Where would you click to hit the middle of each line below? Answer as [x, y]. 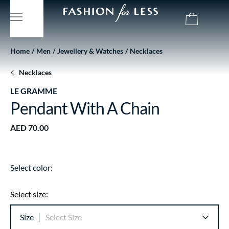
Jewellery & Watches [90, 51]
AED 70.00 [29, 128]
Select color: [31, 167]
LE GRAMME [34, 91]
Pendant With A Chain [85, 108]
